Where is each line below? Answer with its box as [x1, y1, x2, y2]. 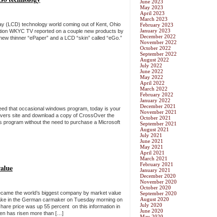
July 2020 [140, 202, 162, 208]
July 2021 [140, 132, 162, 139]
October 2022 [140, 45, 171, 51]
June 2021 [140, 138, 163, 144]
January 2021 [140, 167, 170, 173]
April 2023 [140, 10, 165, 16]
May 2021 [140, 144, 163, 150]
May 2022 [140, 74, 163, 80]
